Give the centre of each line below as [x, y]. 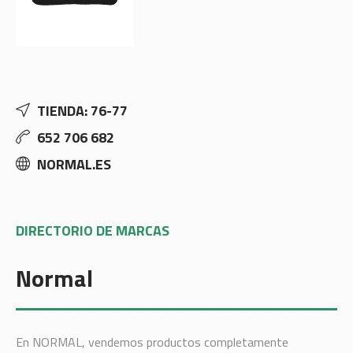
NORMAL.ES [74, 164]
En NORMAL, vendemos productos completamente [152, 342]
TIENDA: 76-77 [82, 111]
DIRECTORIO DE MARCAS [92, 230]
